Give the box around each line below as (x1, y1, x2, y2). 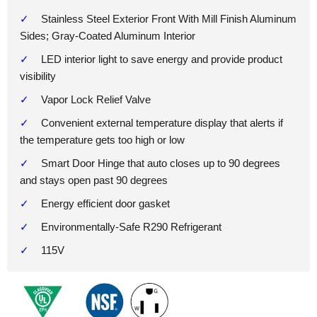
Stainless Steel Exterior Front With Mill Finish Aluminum (41, 12, 296, 25)
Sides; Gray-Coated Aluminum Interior (20, 29, 195, 42)
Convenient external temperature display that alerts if (41, 116, 283, 129)
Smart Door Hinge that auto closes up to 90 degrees (41, 156, 280, 169)
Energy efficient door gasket (41, 197, 170, 209)
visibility (20, 69, 56, 82)
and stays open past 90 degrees (20, 173, 168, 186)
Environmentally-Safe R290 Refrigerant (41, 220, 221, 233)
